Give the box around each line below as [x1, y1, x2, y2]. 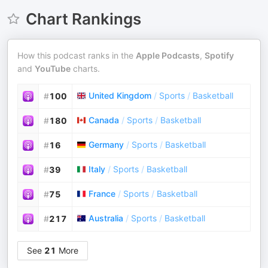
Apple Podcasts [136, 50, 200, 60]
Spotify [205, 50, 234, 60]
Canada [89, 115, 119, 125]
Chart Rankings [25, 10, 141, 28]
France [89, 188, 115, 199]
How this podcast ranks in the [17, 50, 136, 60]
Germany [89, 139, 124, 150]
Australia [89, 213, 123, 223]
